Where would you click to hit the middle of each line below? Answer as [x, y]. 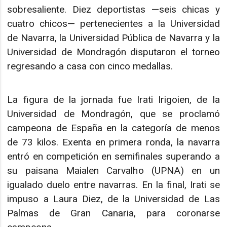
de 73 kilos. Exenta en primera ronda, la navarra [113, 142]
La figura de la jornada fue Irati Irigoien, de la [113, 100]
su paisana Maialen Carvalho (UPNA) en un [113, 171]
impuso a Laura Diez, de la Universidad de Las [113, 199]
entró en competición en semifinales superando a [113, 157]
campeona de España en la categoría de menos [113, 128]
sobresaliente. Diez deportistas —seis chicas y [113, 9]
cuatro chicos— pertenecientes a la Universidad [113, 23]
